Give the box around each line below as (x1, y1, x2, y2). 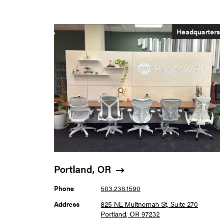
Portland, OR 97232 (101, 209, 160, 219)
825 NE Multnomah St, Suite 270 (101, 199, 198, 209)
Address (54, 199, 80, 209)
